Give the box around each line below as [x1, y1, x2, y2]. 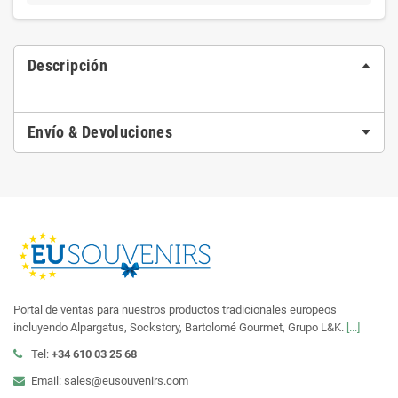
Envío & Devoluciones [28, 123, 173, 141]
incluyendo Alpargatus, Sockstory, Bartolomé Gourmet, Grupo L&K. [13, 321, 346, 335]
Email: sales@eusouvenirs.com [31, 374, 188, 388]
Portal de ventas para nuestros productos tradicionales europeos [13, 303, 337, 317]
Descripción [28, 56, 107, 75]
